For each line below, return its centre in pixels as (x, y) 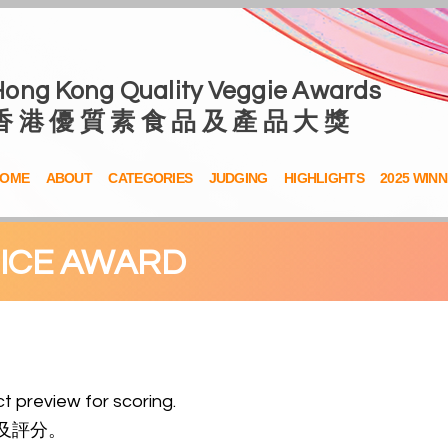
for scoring (127, 401)
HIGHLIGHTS (323, 178)
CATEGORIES (150, 178)
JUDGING (238, 178)
